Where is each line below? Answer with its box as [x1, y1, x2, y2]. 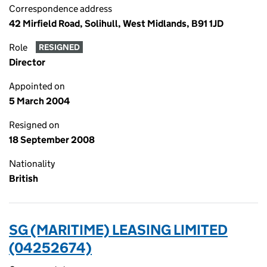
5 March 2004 [9, 95, 70, 107]
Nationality [9, 158, 55, 169]
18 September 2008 [9, 134, 95, 145]
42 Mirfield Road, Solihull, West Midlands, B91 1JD [9, 18, 223, 29]
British [9, 173, 38, 184]
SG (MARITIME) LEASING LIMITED [9, 221, 228, 238]
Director [9, 57, 45, 68]
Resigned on [9, 119, 60, 131]
